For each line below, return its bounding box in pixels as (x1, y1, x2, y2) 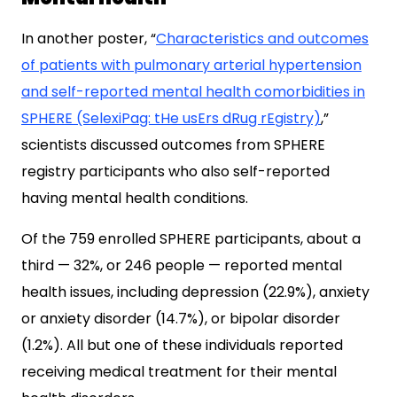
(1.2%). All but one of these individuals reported (21, 335, 343, 355)
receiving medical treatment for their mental (21, 362, 337, 382)
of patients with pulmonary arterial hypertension (21, 55, 362, 75)
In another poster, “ (21, 28, 156, 49)
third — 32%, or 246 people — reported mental (21, 255, 342, 276)
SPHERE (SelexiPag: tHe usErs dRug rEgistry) (21, 108, 321, 128)
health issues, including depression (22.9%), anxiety (21, 282, 370, 302)
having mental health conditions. (21, 188, 248, 208)
